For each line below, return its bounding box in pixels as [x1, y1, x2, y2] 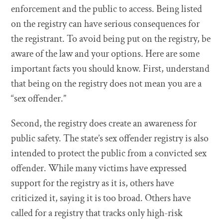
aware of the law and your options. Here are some [11, 47, 200, 60]
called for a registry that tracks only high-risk [11, 207, 183, 220]
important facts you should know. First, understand [11, 62, 210, 75]
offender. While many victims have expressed [11, 162, 187, 175]
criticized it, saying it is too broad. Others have [11, 192, 191, 205]
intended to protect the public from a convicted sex [11, 147, 207, 160]
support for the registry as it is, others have [11, 177, 174, 190]
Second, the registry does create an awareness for [11, 117, 197, 130]
